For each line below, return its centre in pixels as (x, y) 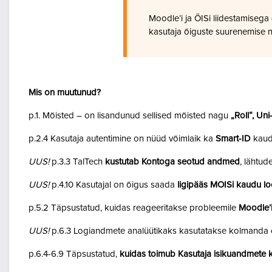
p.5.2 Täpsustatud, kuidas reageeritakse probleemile (134, 208)
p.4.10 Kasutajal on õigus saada (113, 185)
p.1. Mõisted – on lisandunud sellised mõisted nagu (130, 116)
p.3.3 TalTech (77, 162)
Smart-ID (233, 139)
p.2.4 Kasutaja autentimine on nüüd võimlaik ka (122, 139)
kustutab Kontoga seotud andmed (172, 162)
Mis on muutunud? (65, 93)
